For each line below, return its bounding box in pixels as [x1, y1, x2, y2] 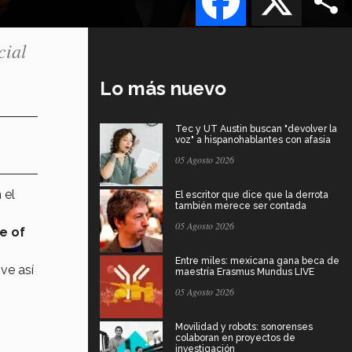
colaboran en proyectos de [175, 332, 295, 343]
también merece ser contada [175, 200, 306, 211]
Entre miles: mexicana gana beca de [175, 255, 339, 266]
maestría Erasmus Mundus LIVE [175, 266, 314, 277]
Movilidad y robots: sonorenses [175, 321, 313, 332]
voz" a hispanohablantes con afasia [175, 134, 331, 145]
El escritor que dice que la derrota [175, 189, 328, 200]
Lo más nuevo [100, 76, 226, 100]
